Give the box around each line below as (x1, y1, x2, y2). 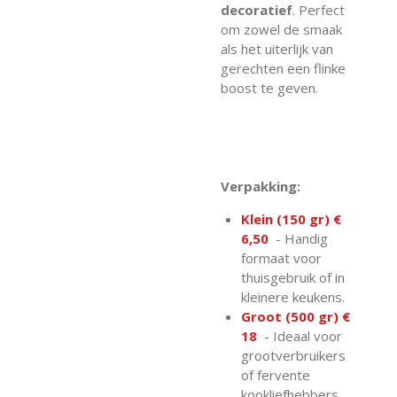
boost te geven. (221, 79, 318, 97)
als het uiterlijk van (221, 40, 333, 58)
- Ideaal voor (260, 327, 342, 346)
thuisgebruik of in (240, 269, 345, 287)
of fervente (240, 366, 310, 385)
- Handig (271, 230, 328, 248)
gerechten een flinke (221, 59, 346, 78)
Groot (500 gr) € (240, 307, 350, 326)
